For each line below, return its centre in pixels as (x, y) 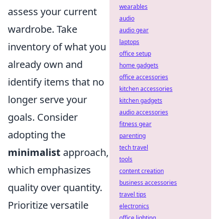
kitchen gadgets (141, 100)
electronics (134, 206)
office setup (135, 54)
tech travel (134, 147)
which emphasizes (49, 170)
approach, (85, 152)
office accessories (144, 77)
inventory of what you (57, 46)
